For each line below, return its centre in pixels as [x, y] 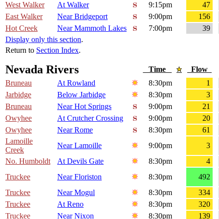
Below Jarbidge [81, 95]
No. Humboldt [28, 161]
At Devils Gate [80, 161]
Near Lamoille [79, 146]
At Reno [70, 204]
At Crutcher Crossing [90, 118]
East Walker [24, 17]
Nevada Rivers [42, 70]
